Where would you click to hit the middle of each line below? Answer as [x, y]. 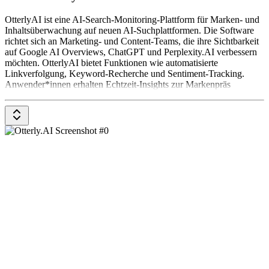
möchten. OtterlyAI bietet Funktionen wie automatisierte [111, 63]
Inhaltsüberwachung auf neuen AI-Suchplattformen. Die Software [129, 31]
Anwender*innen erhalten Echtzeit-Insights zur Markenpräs [118, 85]
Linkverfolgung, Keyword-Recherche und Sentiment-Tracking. [125, 74]
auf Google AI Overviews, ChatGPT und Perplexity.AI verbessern [131, 52]
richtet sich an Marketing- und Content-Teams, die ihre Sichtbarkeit [132, 41]
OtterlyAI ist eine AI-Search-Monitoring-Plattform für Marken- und [132, 20]
